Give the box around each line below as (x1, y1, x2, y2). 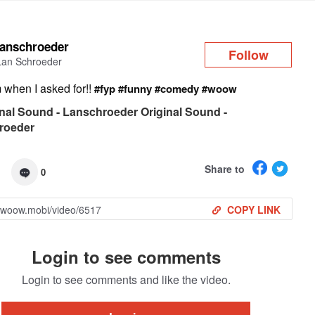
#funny (118, 81, 153, 96)
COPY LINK (226, 202, 281, 217)
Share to (204, 161, 245, 176)
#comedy (155, 81, 200, 96)
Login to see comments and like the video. (21, 271, 231, 288)
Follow (228, 45, 269, 64)
